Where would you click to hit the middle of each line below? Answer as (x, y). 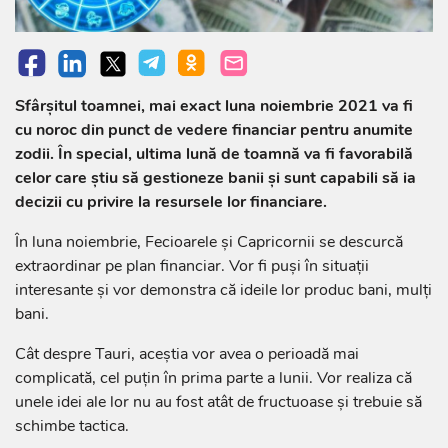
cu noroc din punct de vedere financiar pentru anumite (214, 130)
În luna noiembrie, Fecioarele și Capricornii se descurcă (209, 242)
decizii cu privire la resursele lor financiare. (171, 202)
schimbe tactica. (72, 426)
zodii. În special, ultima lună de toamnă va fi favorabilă (214, 154)
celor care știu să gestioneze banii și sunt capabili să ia (215, 178)
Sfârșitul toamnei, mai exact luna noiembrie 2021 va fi (214, 106)
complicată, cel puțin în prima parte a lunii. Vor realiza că (213, 378)
